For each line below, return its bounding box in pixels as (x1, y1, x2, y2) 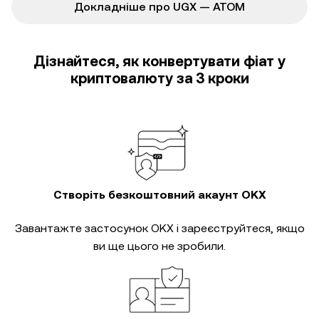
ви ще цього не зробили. (93, 239, 226, 253)
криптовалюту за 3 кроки (70, 70, 249, 87)
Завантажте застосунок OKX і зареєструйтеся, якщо (14, 221, 305, 235)
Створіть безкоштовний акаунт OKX (53, 188, 266, 202)
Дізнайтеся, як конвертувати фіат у (33, 53, 286, 70)
